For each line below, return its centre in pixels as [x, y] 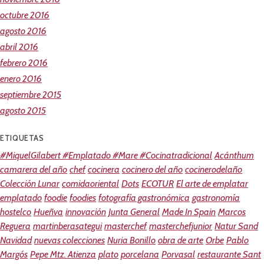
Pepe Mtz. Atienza [63, 255]
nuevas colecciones [70, 240]
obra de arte [181, 240]
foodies [83, 198]
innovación [86, 212]
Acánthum [234, 156]
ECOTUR [158, 184]
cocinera [104, 170]
